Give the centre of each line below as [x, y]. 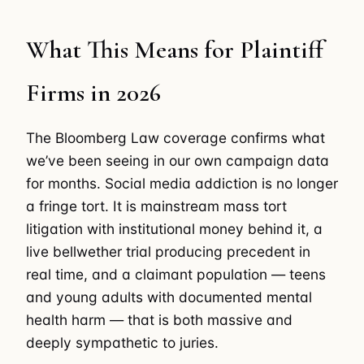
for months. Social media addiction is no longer [182, 184]
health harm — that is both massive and [159, 320]
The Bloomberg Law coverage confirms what [175, 138]
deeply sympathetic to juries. [122, 343]
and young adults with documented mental [169, 297]
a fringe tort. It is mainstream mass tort [156, 206]
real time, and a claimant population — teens [176, 275]
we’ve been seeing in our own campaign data [178, 161]
